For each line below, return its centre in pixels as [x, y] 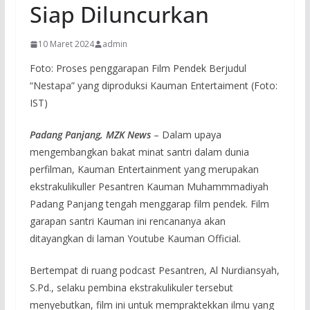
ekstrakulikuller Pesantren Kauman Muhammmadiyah [149, 187]
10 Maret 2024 [66, 44]
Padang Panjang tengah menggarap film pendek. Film [149, 204]
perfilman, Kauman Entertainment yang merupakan [144, 170]
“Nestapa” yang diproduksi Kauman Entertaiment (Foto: [153, 86]
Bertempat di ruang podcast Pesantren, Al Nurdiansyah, [154, 271]
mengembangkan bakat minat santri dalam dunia [139, 152]
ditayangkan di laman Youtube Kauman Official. [135, 239]
